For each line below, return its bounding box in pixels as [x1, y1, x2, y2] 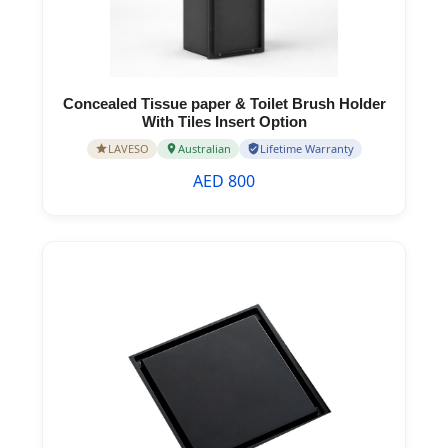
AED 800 [193, 169, 255, 192]
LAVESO [107, 140, 149, 156]
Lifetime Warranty [259, 140, 354, 156]
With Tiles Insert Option [141, 112, 307, 130]
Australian [177, 140, 231, 156]
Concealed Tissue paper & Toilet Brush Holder [62, 94, 386, 112]
